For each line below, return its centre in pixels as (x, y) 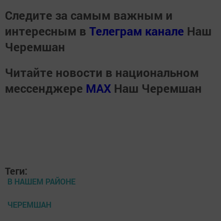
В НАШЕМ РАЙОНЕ (41, 181)
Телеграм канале (137, 31)
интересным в (47, 31)
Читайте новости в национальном (102, 72)
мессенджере (45, 88)
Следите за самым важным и (89, 15)
